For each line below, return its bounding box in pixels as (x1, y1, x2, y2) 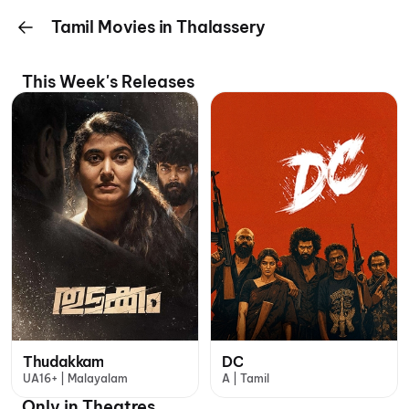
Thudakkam (23, 352, 104, 371)
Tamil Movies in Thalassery (51, 16, 266, 37)
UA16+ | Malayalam (23, 372, 128, 385)
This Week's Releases (22, 71, 194, 92)
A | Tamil (222, 372, 269, 385)
